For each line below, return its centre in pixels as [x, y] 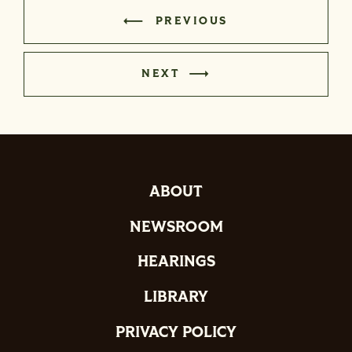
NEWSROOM [176, 227]
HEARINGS [176, 262]
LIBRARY [176, 297]
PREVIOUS [191, 21]
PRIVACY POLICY [176, 332]
